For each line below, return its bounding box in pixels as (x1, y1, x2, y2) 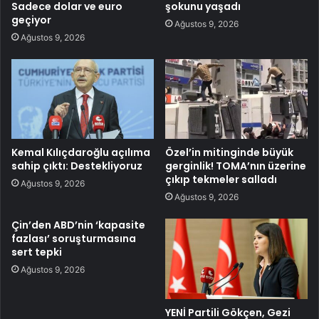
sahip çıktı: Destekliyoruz (11, 159, 142, 174)
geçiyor (11, 12, 51, 27)
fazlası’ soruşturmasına (11, 231, 136, 246)
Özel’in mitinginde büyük (165, 145, 293, 160)
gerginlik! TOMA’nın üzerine (165, 159, 306, 174)
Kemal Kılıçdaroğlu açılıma (11, 145, 150, 160)
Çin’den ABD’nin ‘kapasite (11, 218, 145, 233)
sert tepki (11, 245, 62, 260)
